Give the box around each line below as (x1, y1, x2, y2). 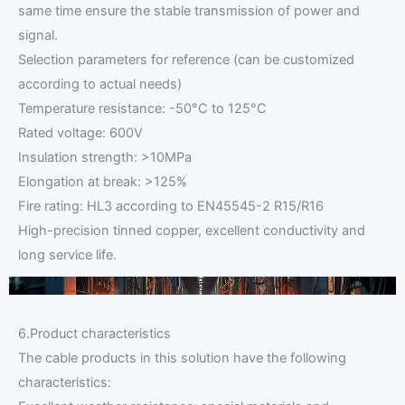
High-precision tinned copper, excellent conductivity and (18, 222, 365, 240)
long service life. (18, 247, 117, 264)
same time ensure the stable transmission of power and (18, 3, 360, 20)
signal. (18, 27, 58, 44)
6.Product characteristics (18, 325, 171, 343)
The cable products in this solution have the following (18, 350, 346, 367)
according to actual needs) (18, 76, 182, 93)
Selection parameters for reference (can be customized (18, 52, 354, 69)
